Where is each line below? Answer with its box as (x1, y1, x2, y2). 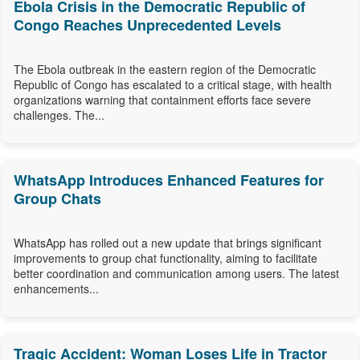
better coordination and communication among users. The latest (14, 265, 339, 282)
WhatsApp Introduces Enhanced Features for (14, 170, 324, 191)
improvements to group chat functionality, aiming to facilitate (14, 250, 317, 267)
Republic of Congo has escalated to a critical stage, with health (14, 76, 332, 93)
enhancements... (14, 280, 99, 297)
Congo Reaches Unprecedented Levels (14, 14, 281, 36)
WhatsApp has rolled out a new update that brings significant (14, 235, 321, 252)
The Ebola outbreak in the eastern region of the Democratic (14, 61, 316, 78)
